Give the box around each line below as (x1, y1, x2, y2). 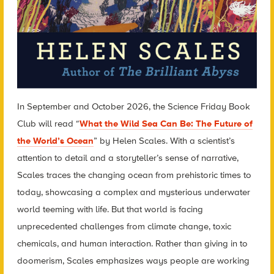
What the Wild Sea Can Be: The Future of (79, 118, 253, 130)
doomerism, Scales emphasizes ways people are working (17, 255, 250, 267)
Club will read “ (17, 118, 80, 130)
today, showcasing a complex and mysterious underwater (17, 187, 250, 198)
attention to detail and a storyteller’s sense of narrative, (17, 152, 239, 164)
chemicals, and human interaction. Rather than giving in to (17, 238, 248, 250)
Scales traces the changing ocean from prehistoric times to (17, 169, 251, 181)
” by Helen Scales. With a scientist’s (93, 135, 235, 147)
